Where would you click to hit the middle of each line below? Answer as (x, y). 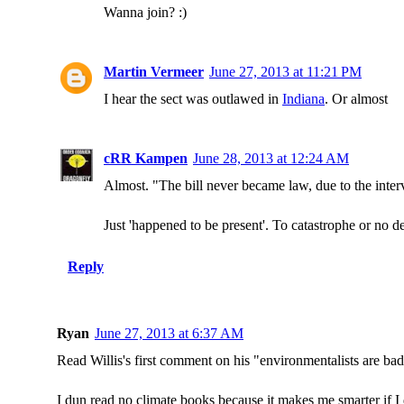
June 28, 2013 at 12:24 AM (271, 158)
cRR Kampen (146, 158)
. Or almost (356, 99)
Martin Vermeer (154, 72)
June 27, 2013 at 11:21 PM (285, 72)
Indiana (303, 99)
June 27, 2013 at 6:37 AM (169, 333)
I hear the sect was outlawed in (193, 99)
